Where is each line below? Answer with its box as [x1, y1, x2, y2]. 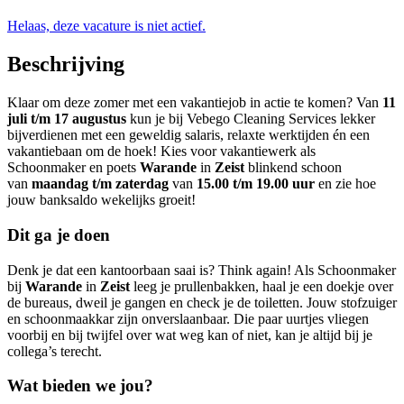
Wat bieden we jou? [7, 376, 153, 396]
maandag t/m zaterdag [32, 176, 172, 192]
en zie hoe [318, 176, 376, 192]
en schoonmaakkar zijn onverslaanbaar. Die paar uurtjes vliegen [7, 310, 369, 326]
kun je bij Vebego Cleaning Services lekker [130, 111, 375, 127]
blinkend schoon [248, 160, 342, 176]
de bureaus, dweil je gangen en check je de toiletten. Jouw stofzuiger [7, 294, 397, 310]
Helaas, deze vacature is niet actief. [7, 18, 206, 34]
